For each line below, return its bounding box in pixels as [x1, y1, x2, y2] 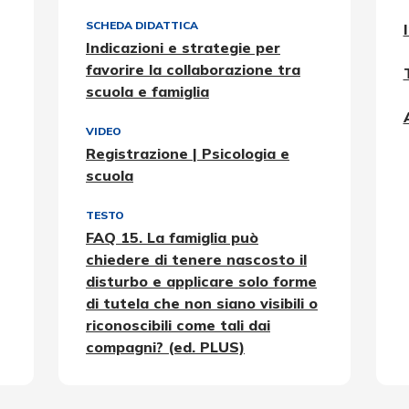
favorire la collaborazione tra [86, 60, 300, 79]
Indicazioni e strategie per [86, 38, 280, 57]
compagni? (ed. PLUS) [86, 338, 245, 356]
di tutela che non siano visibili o [86, 294, 318, 312]
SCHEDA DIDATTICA [86, 18, 198, 32]
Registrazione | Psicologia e [86, 144, 289, 163]
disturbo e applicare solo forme [86, 272, 317, 290]
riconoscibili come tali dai [86, 316, 270, 334]
